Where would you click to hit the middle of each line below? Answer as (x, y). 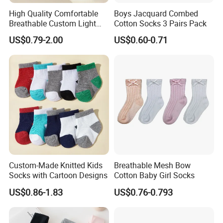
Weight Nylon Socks (44, 33)
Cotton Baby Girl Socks (154, 175)
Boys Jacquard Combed (156, 13)
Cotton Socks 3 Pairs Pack (160, 23)
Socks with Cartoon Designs (58, 175)
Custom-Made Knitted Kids (56, 166)
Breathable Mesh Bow (152, 166)
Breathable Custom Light (53, 23)
